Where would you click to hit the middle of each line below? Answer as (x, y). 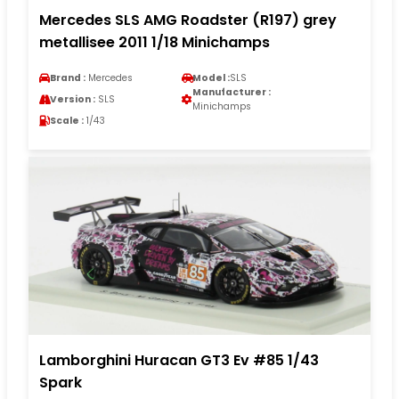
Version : (73, 100)
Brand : (68, 78)
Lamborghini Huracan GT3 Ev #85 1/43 (179, 361)
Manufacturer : (232, 93)
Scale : (67, 121)
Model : (211, 78)
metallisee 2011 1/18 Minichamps (155, 43)
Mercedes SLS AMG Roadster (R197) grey (188, 20)
